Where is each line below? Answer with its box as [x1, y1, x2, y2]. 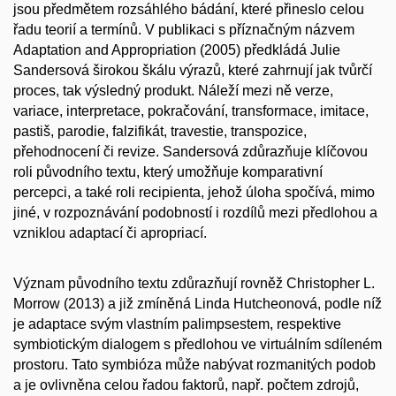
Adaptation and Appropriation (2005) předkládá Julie [13, 42, 340, 58]
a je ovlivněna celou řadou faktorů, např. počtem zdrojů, [13, 377, 359, 392]
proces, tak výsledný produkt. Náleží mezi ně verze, [13, 83, 333, 99]
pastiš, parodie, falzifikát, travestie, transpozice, [13, 124, 307, 140]
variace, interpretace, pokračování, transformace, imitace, [13, 103, 369, 119]
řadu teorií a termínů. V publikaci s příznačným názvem [13, 22, 354, 38]
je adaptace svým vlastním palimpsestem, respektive [13, 316, 341, 331]
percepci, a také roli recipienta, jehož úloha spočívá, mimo [13, 185, 375, 201]
